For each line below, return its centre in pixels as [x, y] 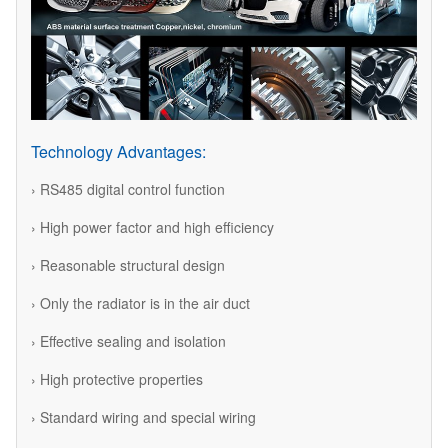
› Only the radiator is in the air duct [140, 302]
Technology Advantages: [118, 151]
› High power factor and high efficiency [152, 226]
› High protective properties [117, 378]
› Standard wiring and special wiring [143, 416]
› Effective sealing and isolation [128, 340]
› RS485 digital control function [128, 188]
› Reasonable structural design [128, 264]
